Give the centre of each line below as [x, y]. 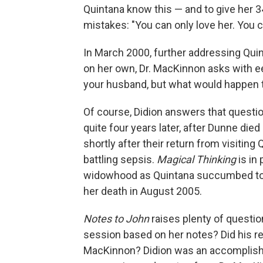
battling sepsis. [120, 159]
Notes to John [117, 219]
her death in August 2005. [143, 191]
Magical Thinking [198, 159]
